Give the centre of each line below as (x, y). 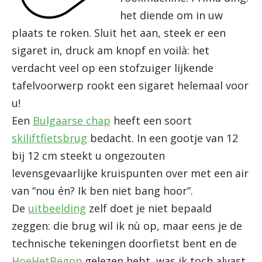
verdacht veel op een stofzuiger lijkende (113, 68)
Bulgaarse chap (72, 120)
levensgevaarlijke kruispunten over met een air (130, 173)
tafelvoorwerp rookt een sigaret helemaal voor (130, 85)
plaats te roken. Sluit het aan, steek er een (119, 33)
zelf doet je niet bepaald (149, 208)
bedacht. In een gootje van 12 (163, 138)
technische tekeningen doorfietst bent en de (124, 243)
